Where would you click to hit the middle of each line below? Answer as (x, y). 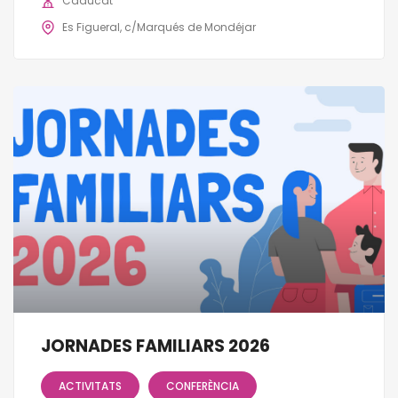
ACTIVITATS (90, 386)
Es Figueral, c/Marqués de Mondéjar (159, 28)
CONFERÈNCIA (203, 386)
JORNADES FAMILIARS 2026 (155, 346)
